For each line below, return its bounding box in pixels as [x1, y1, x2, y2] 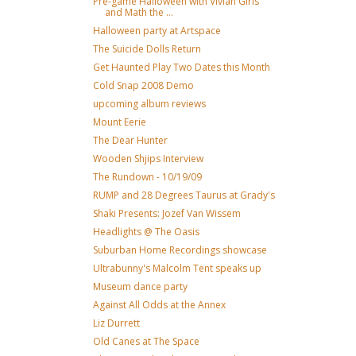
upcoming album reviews [92, 97, 206, 110]
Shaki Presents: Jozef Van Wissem [92, 207, 241, 220]
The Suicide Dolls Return [92, 42, 201, 56]
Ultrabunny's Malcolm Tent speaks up [92, 261, 261, 275]
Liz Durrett [92, 316, 140, 330]
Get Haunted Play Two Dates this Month [92, 60, 270, 74]
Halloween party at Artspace [92, 24, 221, 37]
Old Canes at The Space [92, 335, 199, 348]
